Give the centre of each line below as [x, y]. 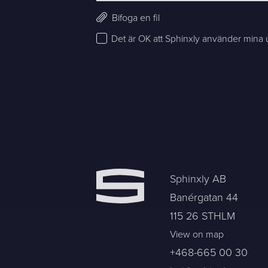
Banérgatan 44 [204, 198]
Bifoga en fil [136, 17]
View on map [197, 234]
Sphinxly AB [198, 179]
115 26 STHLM [203, 216]
